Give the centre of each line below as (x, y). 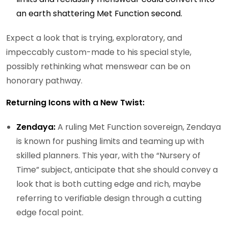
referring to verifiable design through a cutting (109, 198)
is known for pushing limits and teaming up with (110, 141)
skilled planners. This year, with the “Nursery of (108, 155)
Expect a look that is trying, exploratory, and (94, 38)
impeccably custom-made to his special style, (99, 52)
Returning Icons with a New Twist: (75, 102)
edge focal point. (50, 212)
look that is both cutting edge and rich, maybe (109, 184)
